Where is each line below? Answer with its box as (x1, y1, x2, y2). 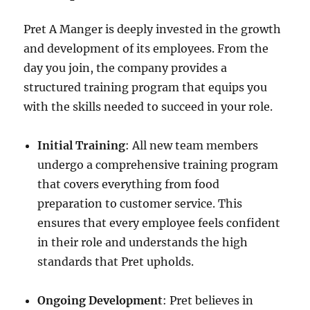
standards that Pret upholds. (37, 255, 194, 268)
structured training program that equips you (24, 80, 268, 94)
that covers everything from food (37, 177, 220, 191)
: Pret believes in (163, 293, 254, 307)
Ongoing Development (37, 293, 163, 307)
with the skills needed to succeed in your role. (24, 100, 273, 113)
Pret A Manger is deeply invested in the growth (24, 22, 282, 36)
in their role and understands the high (37, 235, 248, 249)
